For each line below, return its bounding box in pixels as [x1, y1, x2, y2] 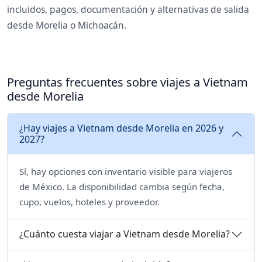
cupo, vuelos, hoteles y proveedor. [19, 195, 160, 208]
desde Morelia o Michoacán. [7, 18, 126, 32]
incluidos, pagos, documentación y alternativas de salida [7, 2, 249, 16]
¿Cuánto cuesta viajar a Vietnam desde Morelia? [19, 227, 230, 241]
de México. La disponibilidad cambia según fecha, [19, 180, 225, 192]
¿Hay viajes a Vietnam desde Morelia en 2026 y [19, 121, 223, 135]
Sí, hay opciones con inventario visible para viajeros [19, 165, 232, 177]
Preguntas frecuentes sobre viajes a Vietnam [7, 74, 248, 90]
